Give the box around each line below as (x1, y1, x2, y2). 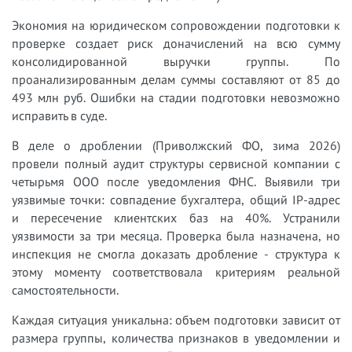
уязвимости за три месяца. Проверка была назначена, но (12, 227, 340, 244)
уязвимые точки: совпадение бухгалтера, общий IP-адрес (12, 191, 340, 207)
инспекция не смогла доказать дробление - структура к (12, 245, 340, 262)
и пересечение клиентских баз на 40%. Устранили (12, 209, 340, 225)
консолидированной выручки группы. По (12, 53, 340, 69)
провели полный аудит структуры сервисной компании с (12, 155, 340, 171)
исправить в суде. (12, 107, 107, 123)
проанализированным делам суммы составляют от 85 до (12, 71, 340, 87)
